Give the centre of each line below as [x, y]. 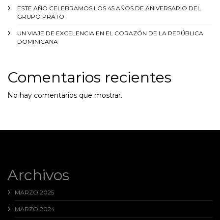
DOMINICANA [38, 42]
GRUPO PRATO [41, 17]
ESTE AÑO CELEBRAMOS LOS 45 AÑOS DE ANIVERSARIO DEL [109, 8]
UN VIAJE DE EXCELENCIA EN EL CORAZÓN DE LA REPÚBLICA [110, 33]
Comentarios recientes [89, 78]
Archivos [38, 175]
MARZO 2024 [35, 209]
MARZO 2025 [34, 192]
